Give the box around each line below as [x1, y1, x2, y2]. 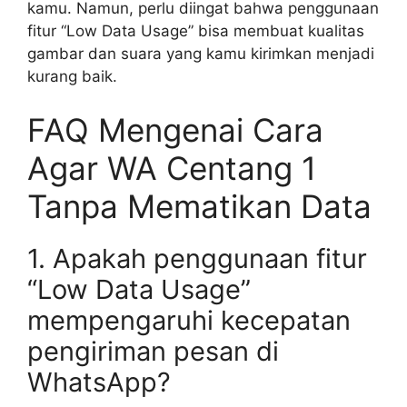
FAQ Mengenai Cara [27, 111, 323, 149]
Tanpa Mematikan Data [27, 187, 372, 225]
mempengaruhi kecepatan [27, 304, 351, 336]
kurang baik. [27, 66, 117, 85]
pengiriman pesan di [27, 335, 279, 367]
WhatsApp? [27, 366, 171, 398]
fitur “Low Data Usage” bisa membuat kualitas [27, 21, 364, 40]
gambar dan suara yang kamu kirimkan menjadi [27, 44, 374, 63]
